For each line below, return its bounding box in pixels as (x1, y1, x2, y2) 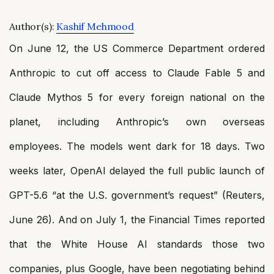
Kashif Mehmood (56, 20, 135, 32)
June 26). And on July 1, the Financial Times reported (9, 213, 265, 226)
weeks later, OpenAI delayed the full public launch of (9, 165, 265, 177)
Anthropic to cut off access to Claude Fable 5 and (9, 67, 265, 79)
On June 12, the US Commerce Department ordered (9, 42, 265, 54)
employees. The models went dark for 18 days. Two (9, 140, 265, 152)
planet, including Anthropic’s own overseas (9, 116, 265, 128)
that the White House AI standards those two (9, 238, 265, 250)
